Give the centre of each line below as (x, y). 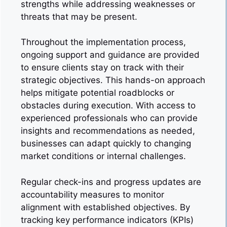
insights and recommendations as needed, (108, 131)
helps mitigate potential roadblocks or (98, 93)
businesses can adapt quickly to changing (106, 143)
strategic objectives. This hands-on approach (113, 80)
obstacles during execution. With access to (108, 105)
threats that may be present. (79, 16)
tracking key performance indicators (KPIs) (107, 220)
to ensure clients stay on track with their (102, 67)
